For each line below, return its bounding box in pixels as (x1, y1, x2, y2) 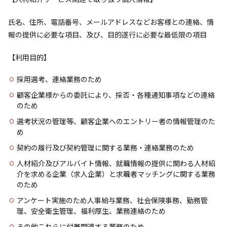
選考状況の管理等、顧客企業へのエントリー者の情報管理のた (17, 116, 215, 126)
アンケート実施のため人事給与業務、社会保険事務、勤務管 (17, 195, 208, 205)
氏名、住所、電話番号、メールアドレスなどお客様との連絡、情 (8, 17, 214, 27)
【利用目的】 (8, 52, 51, 62)
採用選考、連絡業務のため (17, 74, 102, 84)
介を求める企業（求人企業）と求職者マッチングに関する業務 (17, 169, 215, 179)
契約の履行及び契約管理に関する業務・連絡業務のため (17, 142, 194, 153)
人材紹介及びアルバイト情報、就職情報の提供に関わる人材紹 (17, 158, 215, 168)
